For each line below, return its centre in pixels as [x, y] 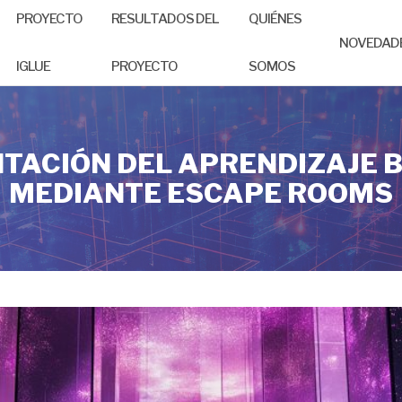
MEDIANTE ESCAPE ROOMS [201, 192]
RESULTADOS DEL [165, 18]
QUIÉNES [275, 18]
